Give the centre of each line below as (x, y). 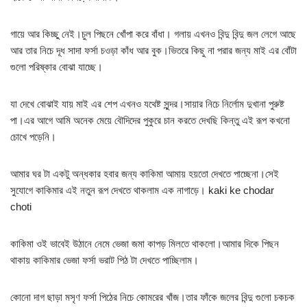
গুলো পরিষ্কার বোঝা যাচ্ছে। (57, 67)
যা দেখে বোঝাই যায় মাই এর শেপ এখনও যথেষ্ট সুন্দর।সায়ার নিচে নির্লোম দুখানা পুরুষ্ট (147, 104)
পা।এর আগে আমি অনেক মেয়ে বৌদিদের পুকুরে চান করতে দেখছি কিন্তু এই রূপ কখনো (150, 121)
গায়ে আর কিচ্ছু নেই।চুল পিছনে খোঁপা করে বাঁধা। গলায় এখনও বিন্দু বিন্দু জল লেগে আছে (153, 34)
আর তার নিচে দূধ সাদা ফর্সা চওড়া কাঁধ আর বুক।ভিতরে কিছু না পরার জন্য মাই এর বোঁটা (153, 51)
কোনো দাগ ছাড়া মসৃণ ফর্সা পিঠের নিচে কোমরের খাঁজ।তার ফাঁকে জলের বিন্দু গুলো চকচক (152, 297)
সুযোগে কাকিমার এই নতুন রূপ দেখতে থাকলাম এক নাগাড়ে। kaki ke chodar (142, 191)
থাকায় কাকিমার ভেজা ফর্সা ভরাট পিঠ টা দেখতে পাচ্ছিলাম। (105, 260)
